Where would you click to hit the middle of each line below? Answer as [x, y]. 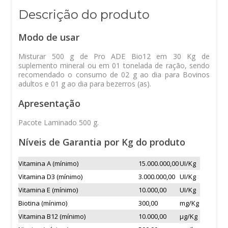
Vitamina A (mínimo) [49, 163]
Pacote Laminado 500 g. [59, 122]
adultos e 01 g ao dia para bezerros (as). [85, 84]
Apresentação [50, 103]
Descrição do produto [84, 14]
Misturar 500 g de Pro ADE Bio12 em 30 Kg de [114, 56]
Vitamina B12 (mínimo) [52, 216]
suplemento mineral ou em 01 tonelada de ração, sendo [114, 65]
